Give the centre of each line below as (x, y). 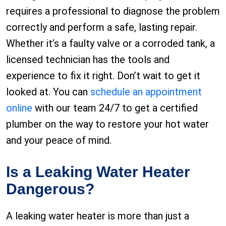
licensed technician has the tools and (88, 60)
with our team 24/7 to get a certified (115, 108)
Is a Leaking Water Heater (98, 172)
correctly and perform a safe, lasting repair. (102, 27)
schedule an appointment (146, 92)
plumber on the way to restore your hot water (107, 124)
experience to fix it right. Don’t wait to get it (103, 76)
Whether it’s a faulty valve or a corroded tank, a (110, 44)
